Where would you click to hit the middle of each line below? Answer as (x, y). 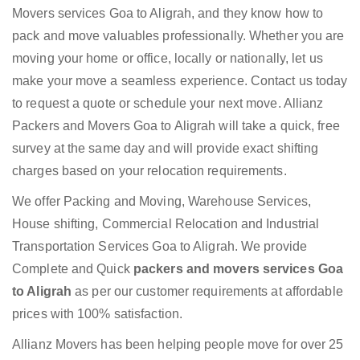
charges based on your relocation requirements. (149, 171)
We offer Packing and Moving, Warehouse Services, (162, 202)
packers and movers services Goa (238, 269)
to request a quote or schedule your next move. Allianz (168, 104)
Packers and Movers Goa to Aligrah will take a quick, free (176, 126)
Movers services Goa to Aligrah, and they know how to (168, 14)
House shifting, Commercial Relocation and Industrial (166, 224)
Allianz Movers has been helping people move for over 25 (178, 345)
